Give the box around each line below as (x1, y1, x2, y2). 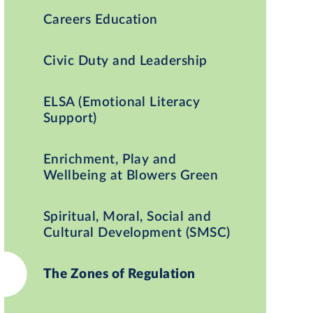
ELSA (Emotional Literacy (43, 95, 201, 109)
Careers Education (43, 13, 158, 27)
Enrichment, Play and (43, 152, 177, 166)
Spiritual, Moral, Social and (43, 210, 212, 224)
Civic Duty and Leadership (43, 54, 208, 68)
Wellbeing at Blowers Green (43, 168, 219, 182)
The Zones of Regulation (43, 267, 196, 281)
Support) (43, 111, 97, 125)
